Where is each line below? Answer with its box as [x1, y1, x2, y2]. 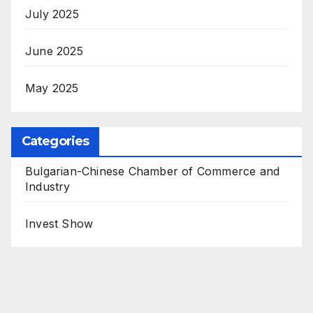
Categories [22, 133, 89, 149]
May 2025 [25, 80, 79, 95]
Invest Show [25, 216, 94, 231]
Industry [25, 179, 71, 194]
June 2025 [25, 43, 83, 58]
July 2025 [25, 6, 79, 21]
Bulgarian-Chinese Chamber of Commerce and [25, 163, 280, 178]
